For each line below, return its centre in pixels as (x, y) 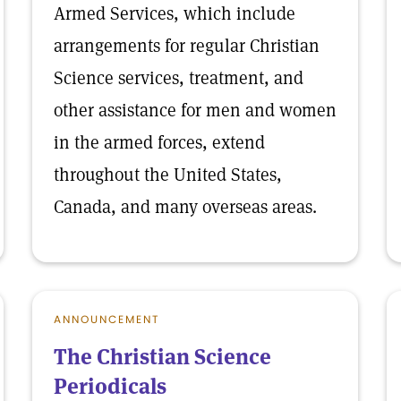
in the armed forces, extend (159, 142)
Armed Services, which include (175, 13)
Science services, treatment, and (179, 78)
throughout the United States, (168, 175)
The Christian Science (162, 357)
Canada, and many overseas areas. (185, 207)
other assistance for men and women (195, 110)
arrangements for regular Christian (187, 46)
